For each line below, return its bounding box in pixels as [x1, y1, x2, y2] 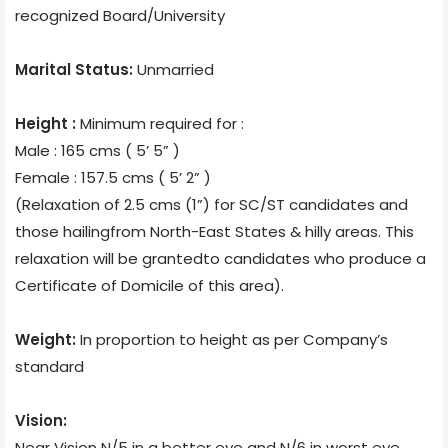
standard [15, 355, 84, 377]
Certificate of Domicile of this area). [15, 274, 284, 296]
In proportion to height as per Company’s [80, 328, 388, 350]
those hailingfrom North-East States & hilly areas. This [15, 220, 414, 242]
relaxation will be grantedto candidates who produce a [15, 247, 426, 269]
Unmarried [137, 58, 214, 80]
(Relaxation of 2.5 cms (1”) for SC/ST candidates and [15, 193, 408, 215]
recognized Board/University [15, 4, 225, 26]
